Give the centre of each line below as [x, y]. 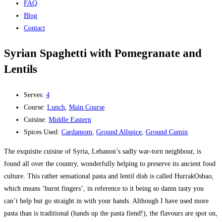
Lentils [21, 69]
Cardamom [77, 132]
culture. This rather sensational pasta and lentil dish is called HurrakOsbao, [109, 176]
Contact [34, 28]
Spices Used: [43, 132]
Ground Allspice [119, 132]
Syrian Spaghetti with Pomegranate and [103, 53]
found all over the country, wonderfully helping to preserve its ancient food [110, 164]
